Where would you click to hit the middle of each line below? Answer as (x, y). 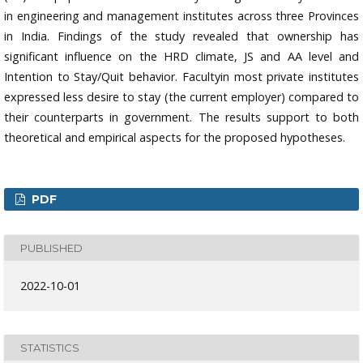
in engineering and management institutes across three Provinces (181, 16)
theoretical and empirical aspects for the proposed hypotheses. (175, 138)
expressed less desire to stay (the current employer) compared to (181, 97)
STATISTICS (50, 347)
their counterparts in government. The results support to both (181, 117)
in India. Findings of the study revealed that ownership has (181, 36)
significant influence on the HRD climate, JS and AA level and (181, 57)
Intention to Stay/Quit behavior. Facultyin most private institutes (181, 77)
